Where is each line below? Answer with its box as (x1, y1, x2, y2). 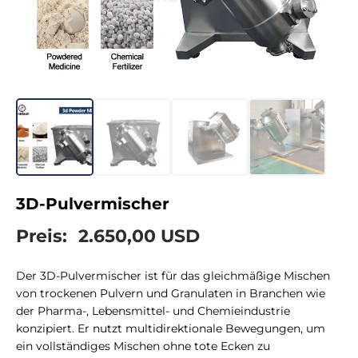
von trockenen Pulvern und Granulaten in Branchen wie (16, 286, 325, 301)
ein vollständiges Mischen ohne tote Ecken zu (16, 339, 270, 354)
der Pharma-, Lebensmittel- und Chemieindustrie (16, 304, 290, 319)
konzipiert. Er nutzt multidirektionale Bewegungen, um (16, 321, 325, 336)
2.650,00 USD (74, 225, 200, 248)
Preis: (16, 225, 67, 248)
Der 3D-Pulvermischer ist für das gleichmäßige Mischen (16, 268, 330, 284)
